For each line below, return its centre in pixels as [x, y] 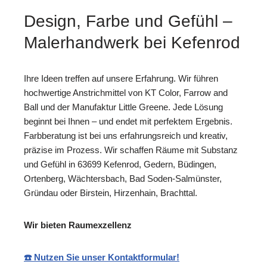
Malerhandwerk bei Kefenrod [132, 43]
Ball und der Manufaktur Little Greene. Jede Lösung [123, 107]
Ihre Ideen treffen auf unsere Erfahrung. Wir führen [121, 79]
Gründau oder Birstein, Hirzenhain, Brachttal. [111, 193]
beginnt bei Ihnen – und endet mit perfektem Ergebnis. [128, 122]
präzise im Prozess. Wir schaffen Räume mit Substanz [131, 150]
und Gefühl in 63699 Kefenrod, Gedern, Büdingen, [120, 164]
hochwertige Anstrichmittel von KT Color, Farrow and [126, 93]
